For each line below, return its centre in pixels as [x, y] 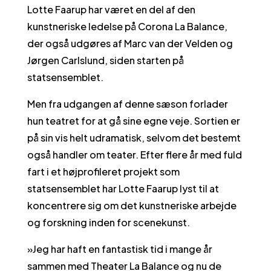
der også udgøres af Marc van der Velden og [130, 43]
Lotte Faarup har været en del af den [111, 9]
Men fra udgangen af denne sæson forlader [127, 104]
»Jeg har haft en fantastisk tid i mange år [119, 249]
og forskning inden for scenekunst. [108, 222]
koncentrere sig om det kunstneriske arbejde [132, 205]
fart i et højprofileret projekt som [103, 171]
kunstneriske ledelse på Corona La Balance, [127, 26]
